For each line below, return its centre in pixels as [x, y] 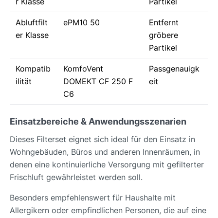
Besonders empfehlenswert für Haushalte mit [93, 198]
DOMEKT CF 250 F [98, 82]
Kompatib [33, 69]
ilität [24, 82]
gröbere [163, 35]
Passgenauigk [174, 69]
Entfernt [164, 23]
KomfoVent [83, 69]
